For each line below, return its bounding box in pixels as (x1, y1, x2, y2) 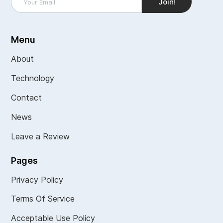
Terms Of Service (11, 193, 75, 204)
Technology (11, 73, 55, 83)
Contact (11, 92, 42, 103)
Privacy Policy (11, 174, 64, 185)
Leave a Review (11, 131, 70, 141)
